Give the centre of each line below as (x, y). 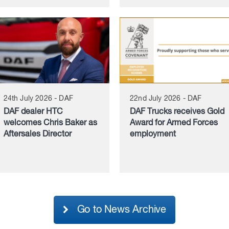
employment (153, 134)
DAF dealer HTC (33, 112)
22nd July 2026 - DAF (166, 98)
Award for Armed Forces (174, 123)
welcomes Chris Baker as (50, 123)
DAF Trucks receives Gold (177, 112)
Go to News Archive (118, 210)
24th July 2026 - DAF (38, 98)
